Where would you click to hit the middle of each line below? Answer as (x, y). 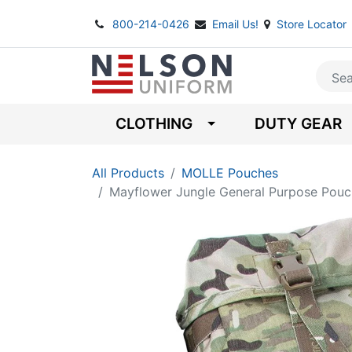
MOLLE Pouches (230, 173)
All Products (128, 173)
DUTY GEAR (298, 124)
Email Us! (237, 24)
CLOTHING (154, 124)
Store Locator (312, 24)
